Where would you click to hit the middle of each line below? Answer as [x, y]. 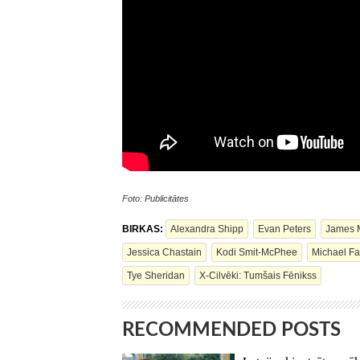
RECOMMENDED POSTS [231, 330]
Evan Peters [284, 229]
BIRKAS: [144, 229]
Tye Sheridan [156, 276]
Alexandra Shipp [207, 229]
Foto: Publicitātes [155, 198]
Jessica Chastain [164, 252]
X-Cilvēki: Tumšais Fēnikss [258, 276]
